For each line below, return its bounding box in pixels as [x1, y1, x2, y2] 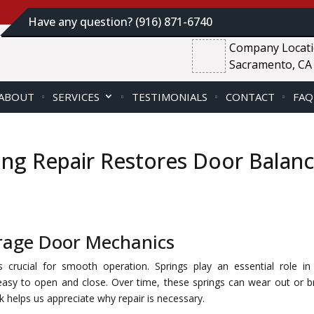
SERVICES [53, 90, 100, 104]
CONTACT [226, 90, 275, 104]
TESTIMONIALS [132, 90, 207, 104]
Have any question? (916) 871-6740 [28, 13, 213, 29]
